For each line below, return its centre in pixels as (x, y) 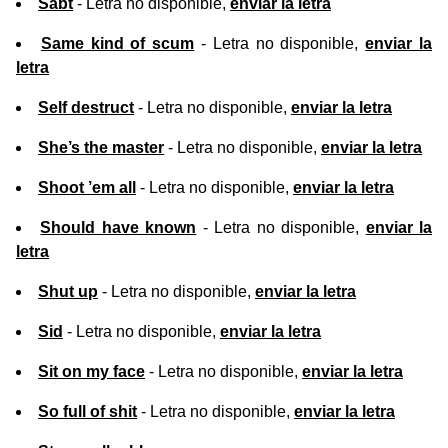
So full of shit (87, 412)
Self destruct (86, 108)
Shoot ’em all (87, 188)
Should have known (118, 228)
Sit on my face (91, 372)
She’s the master (101, 148)
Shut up (68, 292)
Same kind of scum (117, 44)
